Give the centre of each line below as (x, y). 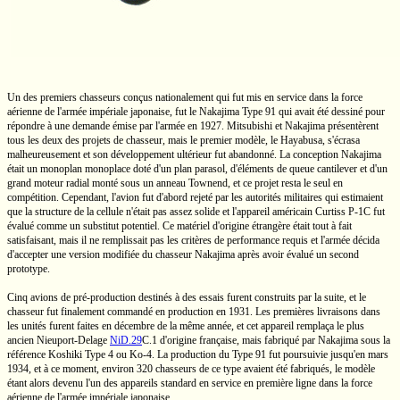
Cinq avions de (40, 297)
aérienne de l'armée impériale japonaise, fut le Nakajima (125, 112)
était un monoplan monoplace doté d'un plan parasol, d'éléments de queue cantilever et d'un (197, 169)
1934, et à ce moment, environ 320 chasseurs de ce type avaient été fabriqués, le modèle (191, 369)
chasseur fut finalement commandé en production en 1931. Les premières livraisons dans (194, 312)
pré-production (104, 297)
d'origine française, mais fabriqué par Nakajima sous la (274, 340)
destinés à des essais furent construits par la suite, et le (251, 297)
